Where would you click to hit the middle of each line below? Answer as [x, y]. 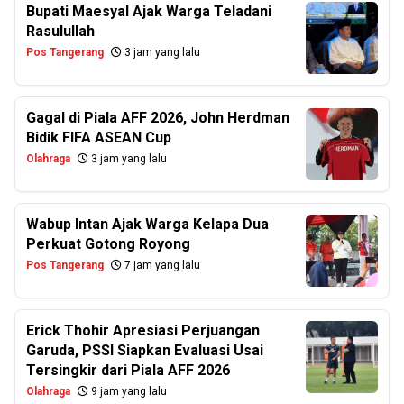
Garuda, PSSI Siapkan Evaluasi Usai [145, 350]
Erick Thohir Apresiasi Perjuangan [143, 331]
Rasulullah [60, 31]
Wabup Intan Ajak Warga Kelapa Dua [147, 224]
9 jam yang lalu [128, 391]
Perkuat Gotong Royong [108, 244]
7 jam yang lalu [161, 265]
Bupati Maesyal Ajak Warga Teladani [149, 11]
